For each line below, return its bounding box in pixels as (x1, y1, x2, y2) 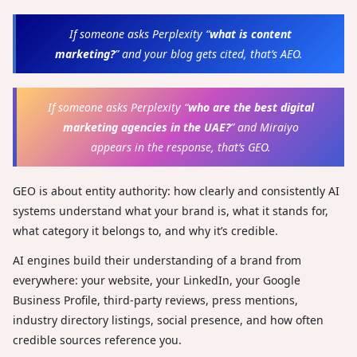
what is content (209, 26, 292, 42)
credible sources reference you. (13, 332, 185, 348)
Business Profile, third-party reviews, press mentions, (13, 292, 298, 308)
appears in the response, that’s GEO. (90, 139, 271, 155)
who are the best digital (187, 100, 314, 116)
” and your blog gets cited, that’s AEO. (114, 46, 306, 62)
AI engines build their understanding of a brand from (13, 253, 301, 269)
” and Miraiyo (229, 120, 299, 135)
